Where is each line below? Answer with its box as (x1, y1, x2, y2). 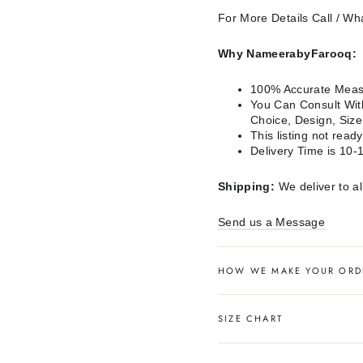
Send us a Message (218, 216, 325, 229)
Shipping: (218, 180, 275, 194)
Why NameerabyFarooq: (218, 47, 357, 61)
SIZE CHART (218, 311, 283, 325)
